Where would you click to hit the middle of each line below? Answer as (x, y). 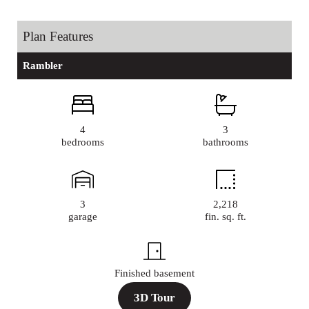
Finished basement (154, 273)
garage (83, 216)
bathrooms (226, 142)
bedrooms (83, 142)
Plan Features (58, 36)
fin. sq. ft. (226, 216)
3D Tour (154, 298)
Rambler (43, 65)
